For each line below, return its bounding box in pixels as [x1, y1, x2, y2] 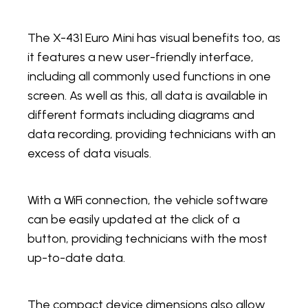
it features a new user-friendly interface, [27, 49, 254, 65]
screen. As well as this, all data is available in [27, 88, 267, 104]
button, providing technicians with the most [27, 231, 267, 247]
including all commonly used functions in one [27, 69, 271, 85]
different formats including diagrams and [27, 107, 254, 123]
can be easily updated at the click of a [27, 212, 240, 228]
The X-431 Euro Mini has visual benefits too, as [27, 30, 280, 46]
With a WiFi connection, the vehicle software [27, 192, 268, 208]
